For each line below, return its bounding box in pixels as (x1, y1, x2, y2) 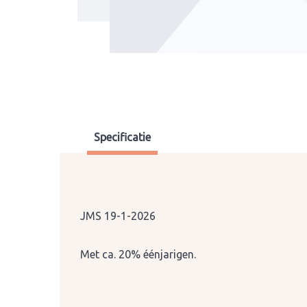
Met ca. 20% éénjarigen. (80, 248, 196, 260)
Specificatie (94, 131, 151, 143)
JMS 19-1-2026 (80, 210, 156, 222)
